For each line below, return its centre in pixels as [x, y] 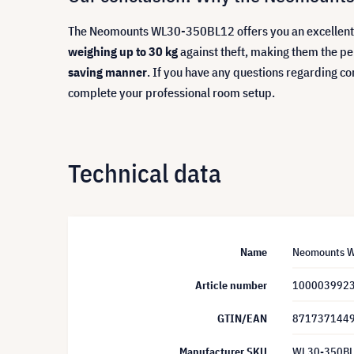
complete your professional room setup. [171, 92]
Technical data [145, 173]
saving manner [107, 72]
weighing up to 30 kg [123, 51]
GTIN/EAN [242, 318]
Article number [231, 285]
